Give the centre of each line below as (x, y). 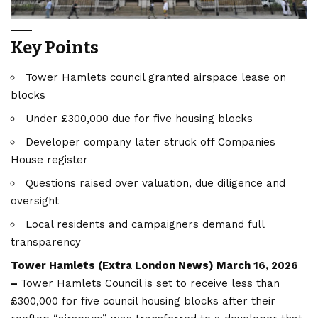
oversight (35, 201)
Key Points (55, 48)
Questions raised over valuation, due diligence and (155, 183)
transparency (46, 242)
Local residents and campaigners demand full (145, 225)
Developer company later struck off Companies (150, 142)
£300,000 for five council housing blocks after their (143, 301)
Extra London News (155, 266)
